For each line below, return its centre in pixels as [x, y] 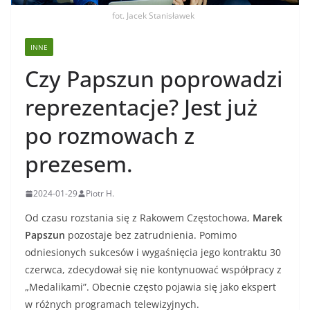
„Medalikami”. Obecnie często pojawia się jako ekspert [151, 287]
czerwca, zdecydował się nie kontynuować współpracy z [153, 270]
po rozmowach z [110, 136]
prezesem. [79, 164]
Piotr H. [100, 194]
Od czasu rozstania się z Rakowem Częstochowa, [139, 218]
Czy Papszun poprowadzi [154, 79]
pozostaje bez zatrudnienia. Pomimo [151, 235]
